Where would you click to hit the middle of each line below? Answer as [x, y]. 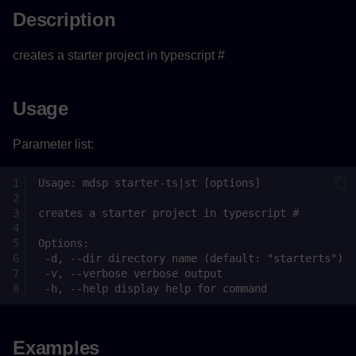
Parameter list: [53, 145]
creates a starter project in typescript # [119, 55]
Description [64, 19]
